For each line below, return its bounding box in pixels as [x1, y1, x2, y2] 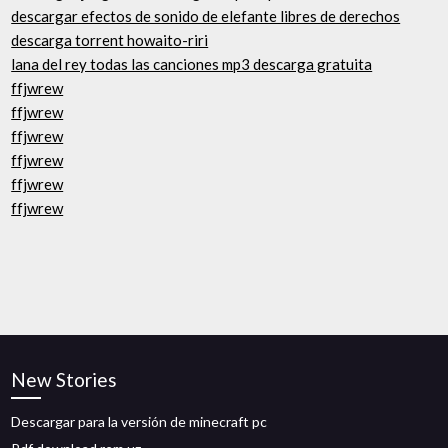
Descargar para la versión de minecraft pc [11, 413, 268, 430]
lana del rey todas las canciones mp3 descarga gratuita [11, 55, 373, 73]
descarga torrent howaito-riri [11, 31, 209, 49]
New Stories [11, 368, 118, 391]
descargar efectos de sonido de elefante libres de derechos [11, 7, 401, 25]
